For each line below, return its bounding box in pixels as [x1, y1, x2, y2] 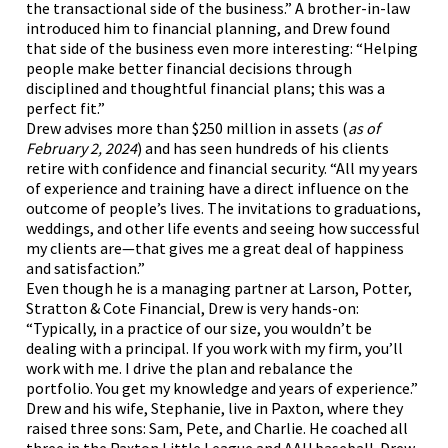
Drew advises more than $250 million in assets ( [26, 118, 349, 138]
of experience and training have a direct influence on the [26, 178, 410, 198]
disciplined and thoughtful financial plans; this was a [26, 78, 386, 98]
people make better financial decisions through [26, 58, 353, 78]
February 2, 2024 [26, 138, 138, 158]
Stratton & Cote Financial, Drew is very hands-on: [26, 298, 360, 318]
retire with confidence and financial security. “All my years [26, 158, 419, 178]
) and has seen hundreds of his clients [137, 138, 390, 158]
